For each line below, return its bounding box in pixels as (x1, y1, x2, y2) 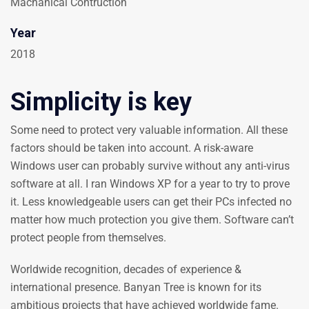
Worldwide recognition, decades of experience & (10, 263, 241, 277)
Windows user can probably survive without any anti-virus (10, 159, 290, 173)
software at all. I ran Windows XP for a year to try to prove (10, 177, 290, 191)
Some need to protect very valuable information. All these (10, 123, 288, 137)
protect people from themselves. (10, 231, 166, 245)
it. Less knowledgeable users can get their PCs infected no (10, 195, 292, 209)
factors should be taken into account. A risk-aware (10, 141, 253, 155)
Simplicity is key (10, 87, 192, 117)
